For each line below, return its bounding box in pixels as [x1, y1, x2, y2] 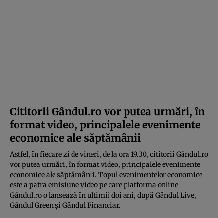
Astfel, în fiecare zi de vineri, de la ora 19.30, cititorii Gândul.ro [10, 149, 208, 159]
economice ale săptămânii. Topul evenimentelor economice [10, 170, 202, 179]
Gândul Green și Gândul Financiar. [10, 200, 121, 210]
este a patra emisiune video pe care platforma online [10, 180, 178, 189]
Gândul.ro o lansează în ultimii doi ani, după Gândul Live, [10, 190, 196, 200]
